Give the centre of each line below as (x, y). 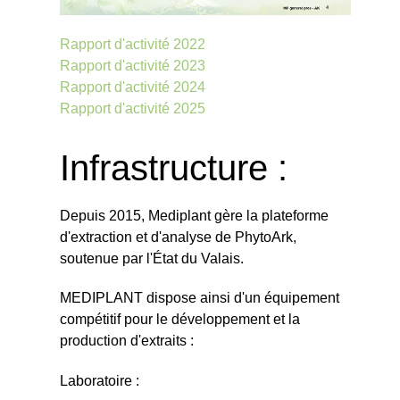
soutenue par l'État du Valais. (151, 258)
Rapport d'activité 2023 (132, 65)
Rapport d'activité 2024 (132, 87)
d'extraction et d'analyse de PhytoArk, (178, 237)
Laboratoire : (99, 381)
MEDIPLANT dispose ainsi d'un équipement (199, 298)
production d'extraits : (126, 341)
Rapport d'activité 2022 (132, 44)
